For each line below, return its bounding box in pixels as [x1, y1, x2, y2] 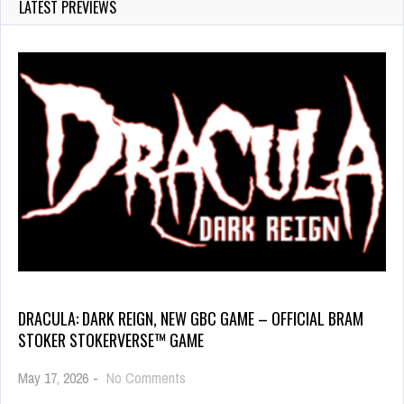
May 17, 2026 [18, 368, 88, 388]
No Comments [106, 368, 186, 388]
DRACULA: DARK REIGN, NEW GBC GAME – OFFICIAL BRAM [18, 307, 363, 330]
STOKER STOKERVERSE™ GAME [18, 328, 204, 352]
